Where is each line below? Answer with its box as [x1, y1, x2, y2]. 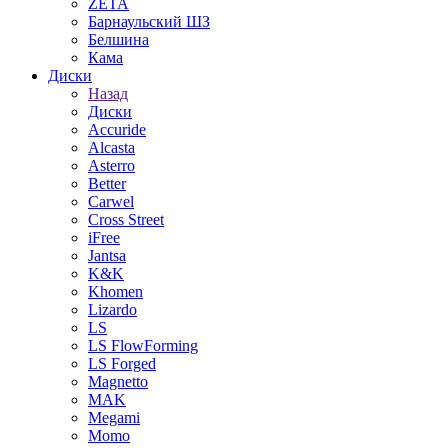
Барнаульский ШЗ [88, 13, 210, 30]
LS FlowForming [88, 337, 198, 354]
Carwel [88, 193, 134, 210]
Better [88, 175, 126, 192]
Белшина [88, 31, 149, 48]
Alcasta [88, 139, 135, 156]
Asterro [88, 157, 135, 174]
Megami [88, 409, 140, 426]
